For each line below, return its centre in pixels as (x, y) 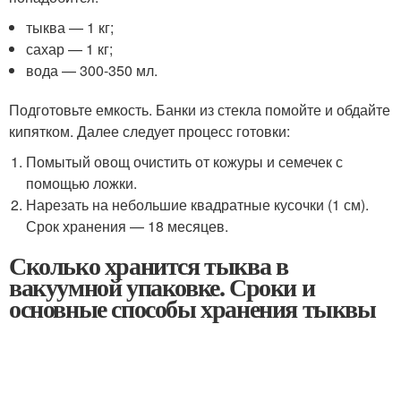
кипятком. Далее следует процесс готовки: (149, 131)
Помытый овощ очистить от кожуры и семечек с (185, 162)
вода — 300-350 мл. (92, 70)
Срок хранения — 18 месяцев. (128, 226)
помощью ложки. (82, 183)
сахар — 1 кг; (70, 49)
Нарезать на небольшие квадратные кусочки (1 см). (198, 205)
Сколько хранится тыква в (149, 265)
